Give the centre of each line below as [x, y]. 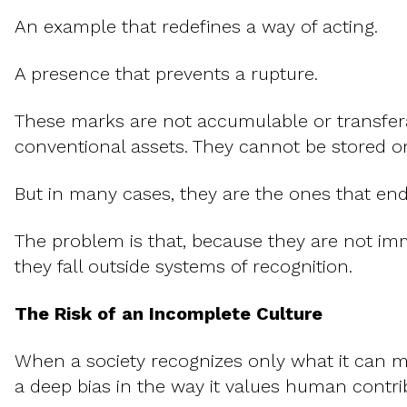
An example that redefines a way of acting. [196, 27]
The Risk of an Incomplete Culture [169, 314]
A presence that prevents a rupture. [166, 74]
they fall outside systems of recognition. [184, 267]
